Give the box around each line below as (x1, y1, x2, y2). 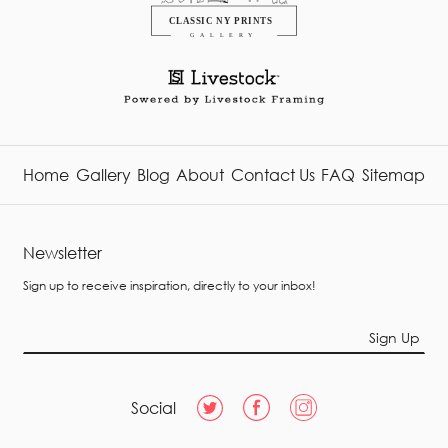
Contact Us (230, 164, 315, 186)
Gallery (75, 164, 131, 186)
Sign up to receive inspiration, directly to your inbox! (23, 277, 317, 295)
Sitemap (361, 164, 425, 186)
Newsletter (23, 242, 103, 264)
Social (131, 396, 176, 418)
